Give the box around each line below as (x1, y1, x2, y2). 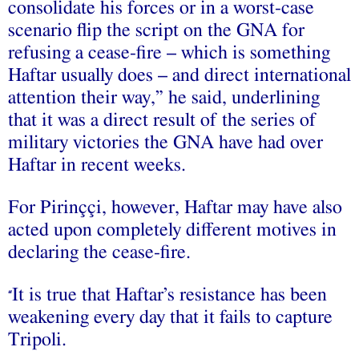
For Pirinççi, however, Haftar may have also (8, 197, 342, 217)
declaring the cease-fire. (8, 242, 191, 262)
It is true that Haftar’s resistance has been (12, 284, 327, 305)
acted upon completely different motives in (8, 220, 337, 240)
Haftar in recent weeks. (8, 155, 186, 175)
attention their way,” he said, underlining (8, 87, 320, 107)
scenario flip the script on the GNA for (8, 20, 305, 40)
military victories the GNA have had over (8, 132, 323, 152)
